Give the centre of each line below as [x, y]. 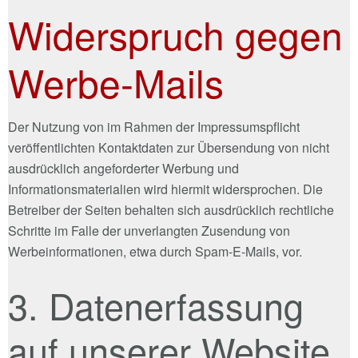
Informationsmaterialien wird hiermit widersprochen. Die [165, 189]
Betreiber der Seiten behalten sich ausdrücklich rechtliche [171, 209]
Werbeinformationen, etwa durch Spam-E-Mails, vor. [155, 251]
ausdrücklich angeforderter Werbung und [123, 168]
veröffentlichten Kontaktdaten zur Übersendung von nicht [169, 147]
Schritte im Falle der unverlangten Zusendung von [149, 230]
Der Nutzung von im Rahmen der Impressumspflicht [154, 126]
